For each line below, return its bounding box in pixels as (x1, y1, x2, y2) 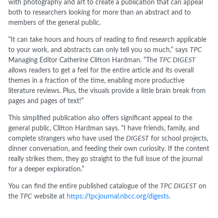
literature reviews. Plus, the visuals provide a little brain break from (8, 88, 206, 95)
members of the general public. (8, 19, 101, 27)
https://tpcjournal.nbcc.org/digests (67, 193, 169, 200)
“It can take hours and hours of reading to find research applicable (8, 36, 207, 44)
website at (32, 193, 67, 200)
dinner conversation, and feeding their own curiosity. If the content (8, 145, 210, 153)
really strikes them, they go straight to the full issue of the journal (8, 156, 203, 163)
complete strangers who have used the (8, 135, 127, 143)
